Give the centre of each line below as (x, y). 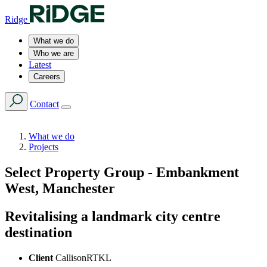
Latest (40, 65)
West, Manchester (60, 188)
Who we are (54, 53)
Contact (44, 104)
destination (38, 232)
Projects (44, 147)
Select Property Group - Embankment (122, 172)
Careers (47, 77)
